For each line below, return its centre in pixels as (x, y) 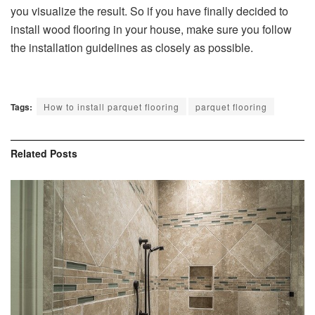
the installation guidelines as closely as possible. (132, 48)
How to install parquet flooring (111, 107)
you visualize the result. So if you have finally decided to (149, 11)
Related (29, 154)
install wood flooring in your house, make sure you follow (151, 30)
